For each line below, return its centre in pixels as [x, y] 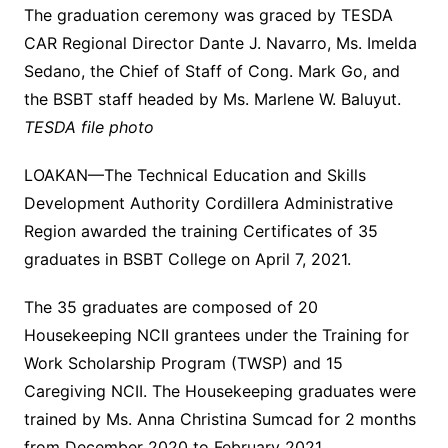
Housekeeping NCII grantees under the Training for [216, 335]
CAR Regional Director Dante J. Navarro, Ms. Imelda [220, 43]
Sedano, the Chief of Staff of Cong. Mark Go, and [211, 71]
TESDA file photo [88, 127]
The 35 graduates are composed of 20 [170, 307]
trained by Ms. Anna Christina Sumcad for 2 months [219, 419]
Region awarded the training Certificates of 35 [200, 231]
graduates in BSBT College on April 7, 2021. [187, 259]
